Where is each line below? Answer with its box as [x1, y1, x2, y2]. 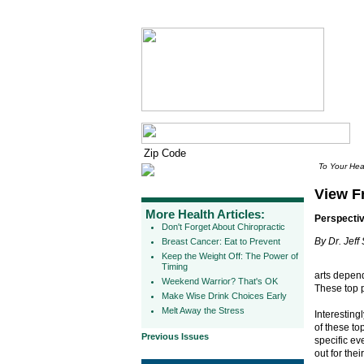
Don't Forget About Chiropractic [162, 222, 285, 232]
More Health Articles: [145, 207, 265, 221]
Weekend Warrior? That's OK [162, 276, 278, 286]
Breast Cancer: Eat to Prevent [162, 236, 280, 246]
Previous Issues [141, 331, 209, 341]
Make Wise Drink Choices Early [162, 291, 287, 301]
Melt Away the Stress [162, 305, 245, 315]
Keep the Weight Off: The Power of [162, 251, 298, 261]
